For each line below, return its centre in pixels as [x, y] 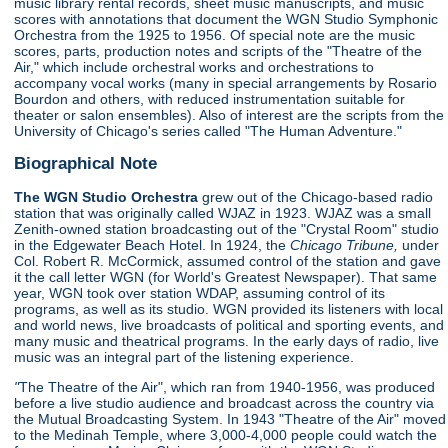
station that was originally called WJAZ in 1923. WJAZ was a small [223, 212]
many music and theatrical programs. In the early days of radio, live [227, 340]
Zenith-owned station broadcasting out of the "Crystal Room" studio [227, 228]
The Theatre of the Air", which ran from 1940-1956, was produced [227, 387]
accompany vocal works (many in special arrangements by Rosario [226, 82]
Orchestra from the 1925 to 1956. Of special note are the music [215, 34]
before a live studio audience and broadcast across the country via [224, 403]
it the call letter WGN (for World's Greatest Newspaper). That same [226, 276]
